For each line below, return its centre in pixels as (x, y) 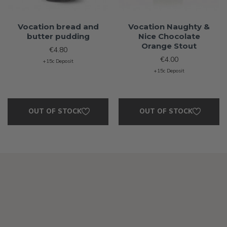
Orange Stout (169, 46)
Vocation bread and (58, 26)
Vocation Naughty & (169, 26)
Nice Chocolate (169, 36)
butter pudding (58, 36)
